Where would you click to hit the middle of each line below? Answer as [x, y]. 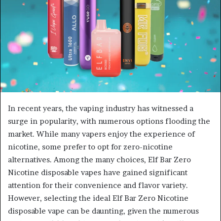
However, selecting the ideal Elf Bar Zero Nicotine [98, 198]
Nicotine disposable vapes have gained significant [98, 173]
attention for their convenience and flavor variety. [98, 185]
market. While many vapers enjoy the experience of [101, 134]
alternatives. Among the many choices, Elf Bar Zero [99, 160]
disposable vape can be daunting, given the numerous [103, 211]
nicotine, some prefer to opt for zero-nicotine [90, 147]
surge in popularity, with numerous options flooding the [109, 121]
